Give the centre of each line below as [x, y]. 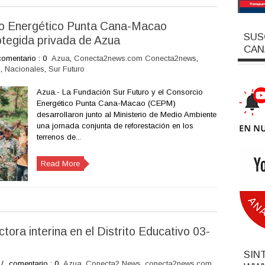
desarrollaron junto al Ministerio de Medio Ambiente [126, 114]
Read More [60, 164]
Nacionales [24, 69]
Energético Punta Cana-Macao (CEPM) [106, 103]
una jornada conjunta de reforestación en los [115, 126]
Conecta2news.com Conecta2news [135, 58]
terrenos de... [59, 137]
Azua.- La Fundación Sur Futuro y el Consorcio [119, 92]
